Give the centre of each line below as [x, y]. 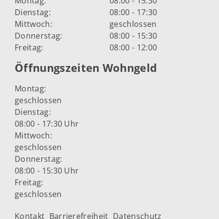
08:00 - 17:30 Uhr [47, 124]
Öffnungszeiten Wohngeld [86, 67]
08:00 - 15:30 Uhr [47, 171]
